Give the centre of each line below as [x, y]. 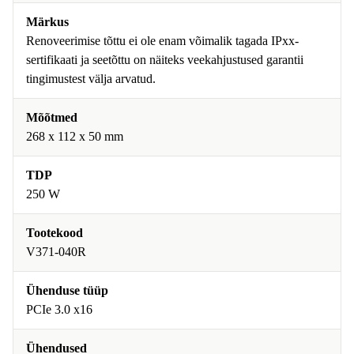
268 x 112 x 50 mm [75, 136]
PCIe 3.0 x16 [59, 309]
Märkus [47, 22]
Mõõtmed [52, 117]
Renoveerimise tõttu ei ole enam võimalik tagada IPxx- [162, 41]
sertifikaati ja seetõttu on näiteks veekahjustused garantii [165, 60]
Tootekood [55, 233]
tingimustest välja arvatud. [91, 79]
